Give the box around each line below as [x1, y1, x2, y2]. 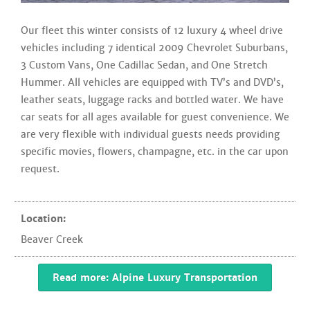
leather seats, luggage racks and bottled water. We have [21, 93, 284, 106]
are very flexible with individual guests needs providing [21, 127, 280, 140]
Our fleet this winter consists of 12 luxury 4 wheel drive [21, 24, 283, 37]
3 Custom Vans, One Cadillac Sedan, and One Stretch [21, 58, 268, 71]
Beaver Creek [21, 233, 83, 246]
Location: [21, 212, 66, 225]
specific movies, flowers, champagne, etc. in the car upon [21, 145, 289, 158]
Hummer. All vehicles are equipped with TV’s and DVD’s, [21, 75, 284, 89]
